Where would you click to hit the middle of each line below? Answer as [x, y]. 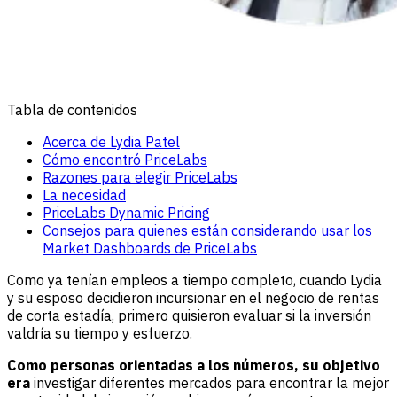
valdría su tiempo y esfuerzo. [100, 333]
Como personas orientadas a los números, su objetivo [194, 365]
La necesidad [84, 195]
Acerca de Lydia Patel [111, 141]
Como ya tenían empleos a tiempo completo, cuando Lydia [195, 280]
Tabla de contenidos [72, 109]
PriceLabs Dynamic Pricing [126, 212]
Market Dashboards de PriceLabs [150, 248]
